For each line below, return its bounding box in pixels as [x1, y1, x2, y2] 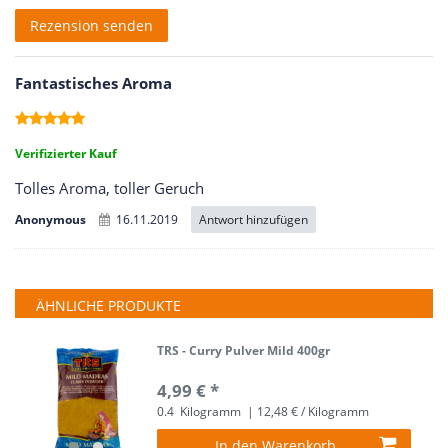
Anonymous [15, 211, 89, 228]
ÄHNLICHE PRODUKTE [36, 296, 181, 316]
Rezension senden [30, 16, 153, 35]
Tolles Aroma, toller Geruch [15, 178, 204, 199]
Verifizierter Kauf [15, 145, 117, 162]
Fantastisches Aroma [15, 73, 172, 94]
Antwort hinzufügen [199, 210, 308, 228]
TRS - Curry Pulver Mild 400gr [157, 341, 331, 359]
